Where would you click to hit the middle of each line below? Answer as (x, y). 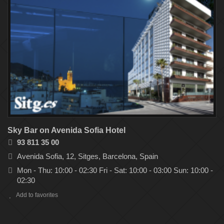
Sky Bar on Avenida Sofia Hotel (66, 130)
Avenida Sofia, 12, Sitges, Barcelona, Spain (87, 156)
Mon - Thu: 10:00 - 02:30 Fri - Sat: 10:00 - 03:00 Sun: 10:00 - (115, 170)
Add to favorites (37, 195)
